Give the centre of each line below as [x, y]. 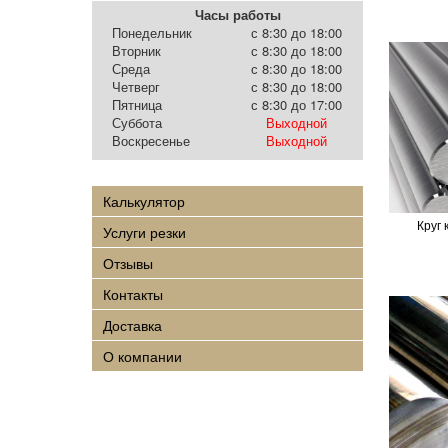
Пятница [137, 104]
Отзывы [127, 262]
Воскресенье [151, 140]
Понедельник [152, 32]
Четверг [136, 86]
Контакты [132, 293]
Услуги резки [144, 231]
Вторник [136, 50]
